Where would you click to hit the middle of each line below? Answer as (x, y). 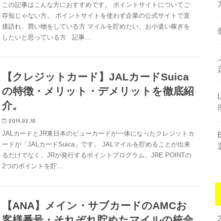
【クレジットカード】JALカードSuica (96, 76)
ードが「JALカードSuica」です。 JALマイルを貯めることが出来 (96, 144)
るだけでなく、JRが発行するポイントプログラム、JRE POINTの (97, 155)
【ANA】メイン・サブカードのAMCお (95, 206)
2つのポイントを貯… (33, 166)
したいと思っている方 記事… (47, 37)
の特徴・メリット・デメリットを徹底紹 (98, 91)
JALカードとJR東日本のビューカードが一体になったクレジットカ (98, 133)
